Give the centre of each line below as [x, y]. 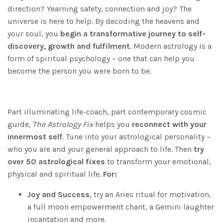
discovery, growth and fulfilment [69, 46]
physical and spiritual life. [55, 174]
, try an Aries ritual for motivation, [150, 194]
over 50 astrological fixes [56, 161]
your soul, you [34, 33]
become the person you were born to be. [79, 71]
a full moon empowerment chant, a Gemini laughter [121, 207]
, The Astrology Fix [61, 124]
